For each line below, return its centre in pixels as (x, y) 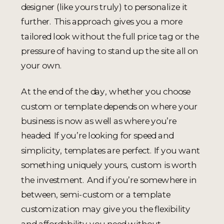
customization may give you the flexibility (106, 209)
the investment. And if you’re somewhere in (109, 179)
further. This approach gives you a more (101, 21)
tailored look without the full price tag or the (110, 36)
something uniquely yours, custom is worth (109, 165)
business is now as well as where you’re (99, 120)
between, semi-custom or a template (96, 194)
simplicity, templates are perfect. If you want (111, 150)
